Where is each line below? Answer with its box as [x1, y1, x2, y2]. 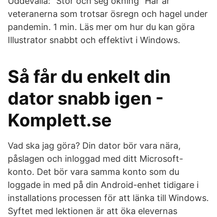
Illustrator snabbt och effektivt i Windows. [8, 35, 180, 45]
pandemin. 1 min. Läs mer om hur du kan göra [8, 22, 195, 32]
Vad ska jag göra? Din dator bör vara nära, [8, 140, 181, 151]
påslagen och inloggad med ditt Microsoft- [8, 154, 183, 164]
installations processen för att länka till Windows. [8, 193, 209, 203]
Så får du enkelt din [8, 66, 170, 87]
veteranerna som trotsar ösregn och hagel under [8, 9, 208, 19]
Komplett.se [8, 109, 112, 131]
